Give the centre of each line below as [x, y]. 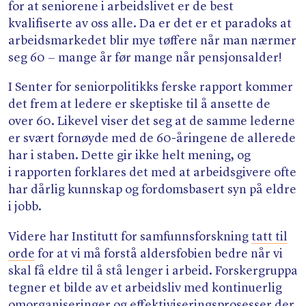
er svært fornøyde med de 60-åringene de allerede [152, 139]
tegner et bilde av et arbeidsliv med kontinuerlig [145, 288]
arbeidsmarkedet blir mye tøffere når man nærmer [152, 41]
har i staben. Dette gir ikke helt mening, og [129, 156]
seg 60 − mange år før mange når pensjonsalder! [145, 58]
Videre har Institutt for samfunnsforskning [130, 237]
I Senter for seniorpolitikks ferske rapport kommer [151, 88]
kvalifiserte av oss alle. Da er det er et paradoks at [150, 24]
